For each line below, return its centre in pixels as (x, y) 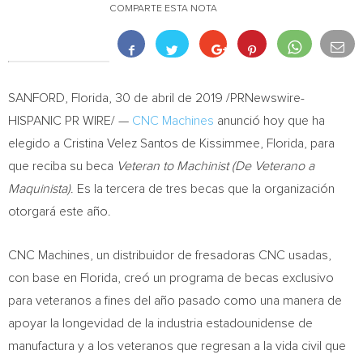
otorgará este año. (60, 211)
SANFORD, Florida (58, 98)
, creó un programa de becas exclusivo (226, 278)
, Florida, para (297, 143)
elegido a (36, 143)
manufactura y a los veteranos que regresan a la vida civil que (177, 346)
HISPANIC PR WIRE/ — (70, 121)
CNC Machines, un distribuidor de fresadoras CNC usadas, (170, 255)
